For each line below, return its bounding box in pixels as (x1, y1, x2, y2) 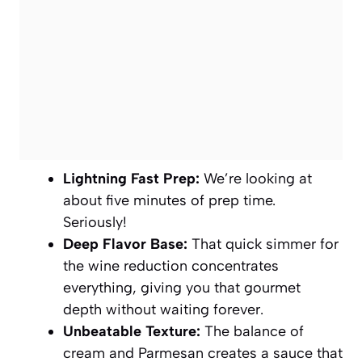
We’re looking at (200, 169, 312, 187)
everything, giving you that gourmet (63, 278, 301, 297)
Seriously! (63, 213, 127, 231)
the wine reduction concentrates (63, 256, 279, 275)
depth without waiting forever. (63, 300, 263, 318)
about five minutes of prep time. (63, 191, 276, 209)
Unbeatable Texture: (63, 322, 200, 340)
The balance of (200, 322, 304, 340)
